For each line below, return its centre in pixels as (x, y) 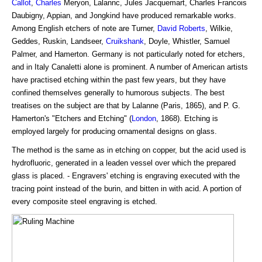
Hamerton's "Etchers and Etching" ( (72, 119)
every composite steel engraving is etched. (85, 202)
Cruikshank (125, 42)
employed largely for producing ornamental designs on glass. (114, 132)
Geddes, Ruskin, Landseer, (59, 42)
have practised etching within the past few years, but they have (119, 80)
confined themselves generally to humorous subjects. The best (118, 93)
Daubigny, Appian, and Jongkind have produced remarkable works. (124, 16)
